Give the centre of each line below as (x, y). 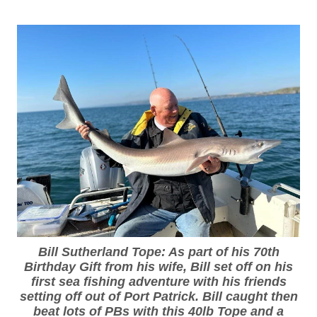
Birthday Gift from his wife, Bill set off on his (158, 267)
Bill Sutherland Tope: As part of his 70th (158, 252)
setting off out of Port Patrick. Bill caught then (158, 297)
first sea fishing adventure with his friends (158, 282)
